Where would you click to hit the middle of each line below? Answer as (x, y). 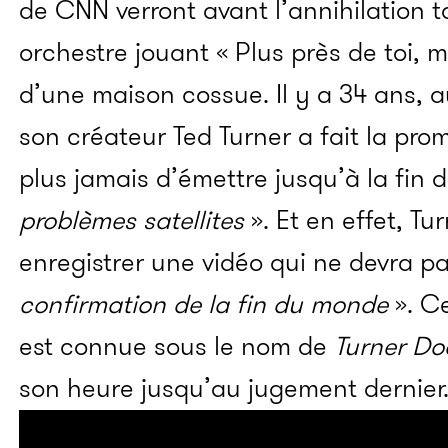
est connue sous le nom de (176, 346)
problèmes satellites (131, 220)
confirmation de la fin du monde (203, 304)
